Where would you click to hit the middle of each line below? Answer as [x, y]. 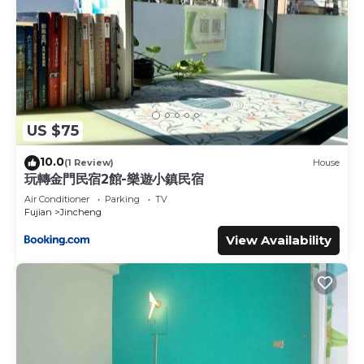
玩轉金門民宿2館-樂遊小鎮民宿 [114, 179]
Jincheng [81, 212]
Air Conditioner [57, 199]
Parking [122, 199]
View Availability [279, 240]
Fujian [38, 212]
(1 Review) [89, 163]
